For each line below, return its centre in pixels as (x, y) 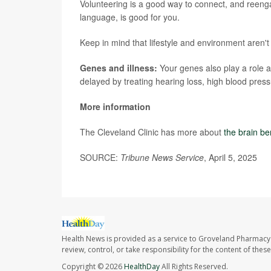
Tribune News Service (162, 157)
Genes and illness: (119, 68)
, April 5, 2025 (230, 157)
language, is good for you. (130, 17)
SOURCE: (100, 157)
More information (115, 106)
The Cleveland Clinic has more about (152, 132)
